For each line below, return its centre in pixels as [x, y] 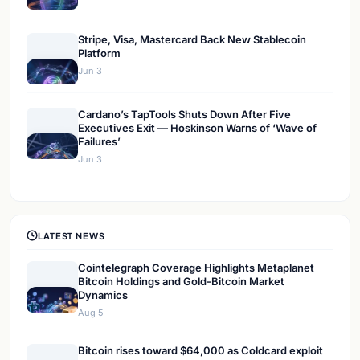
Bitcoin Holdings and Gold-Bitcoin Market [181, 282]
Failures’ [99, 142]
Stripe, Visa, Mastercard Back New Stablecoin [192, 40]
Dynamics [103, 295]
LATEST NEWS [72, 235]
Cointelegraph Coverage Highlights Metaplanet [196, 268]
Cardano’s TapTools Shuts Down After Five [184, 115]
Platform [99, 53]
